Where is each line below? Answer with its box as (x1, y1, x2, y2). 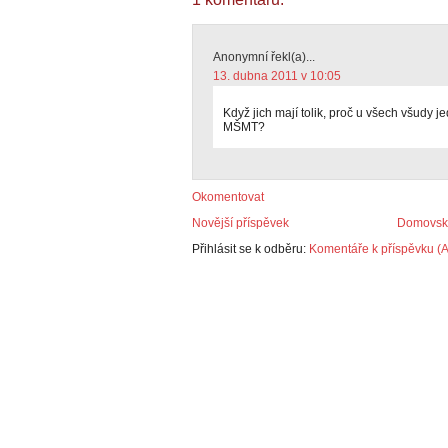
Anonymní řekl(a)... (213, 50, 315, 64)
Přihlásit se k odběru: (192, 242, 309, 256)
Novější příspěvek (192, 216, 289, 230)
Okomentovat (192, 190, 264, 204)
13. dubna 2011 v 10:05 (213, 69, 341, 83)
